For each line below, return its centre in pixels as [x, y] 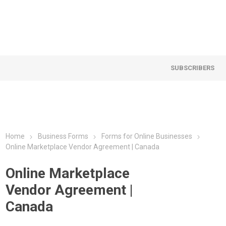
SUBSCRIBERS [193, 68]
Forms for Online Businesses [147, 136]
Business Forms [63, 136]
